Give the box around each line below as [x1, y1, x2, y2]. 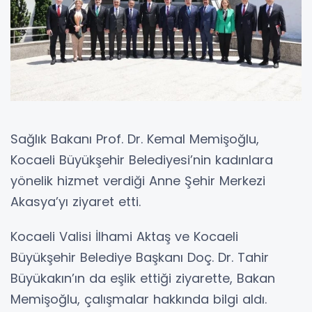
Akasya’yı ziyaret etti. [10, 193, 141, 211]
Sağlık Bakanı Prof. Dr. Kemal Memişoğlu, [10, 130, 259, 148]
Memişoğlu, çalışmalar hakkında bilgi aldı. [10, 290, 267, 309]
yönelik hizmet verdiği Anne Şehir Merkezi [10, 172, 265, 190]
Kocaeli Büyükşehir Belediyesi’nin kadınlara [10, 151, 273, 169]
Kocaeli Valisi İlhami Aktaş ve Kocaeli [10, 228, 238, 246]
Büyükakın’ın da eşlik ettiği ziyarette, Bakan [10, 270, 275, 288]
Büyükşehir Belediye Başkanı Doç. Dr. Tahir [10, 249, 269, 267]
